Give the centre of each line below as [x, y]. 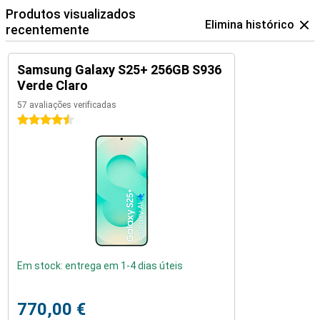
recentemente [47, 30]
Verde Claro [52, 85]
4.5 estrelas [44, 120]
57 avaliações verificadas [67, 105]
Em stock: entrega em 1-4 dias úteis [100, 266]
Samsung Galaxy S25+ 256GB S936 [119, 70]
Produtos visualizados [71, 14]
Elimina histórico [250, 25]
